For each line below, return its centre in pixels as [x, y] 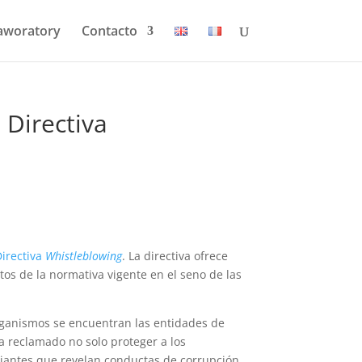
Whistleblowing [84, 256]
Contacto [109, 31]
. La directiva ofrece [175, 256]
